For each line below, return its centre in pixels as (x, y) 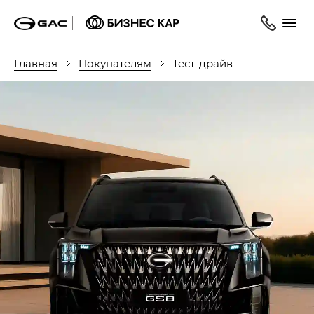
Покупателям (115, 63)
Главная (36, 63)
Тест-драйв (203, 63)
